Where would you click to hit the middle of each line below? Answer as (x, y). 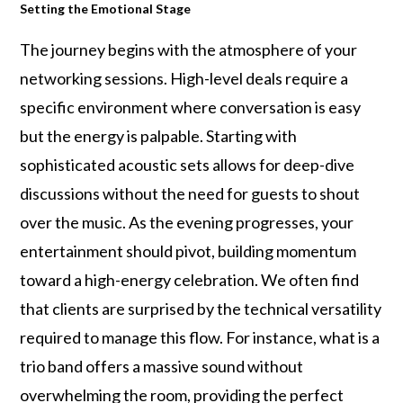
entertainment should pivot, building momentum (188, 251)
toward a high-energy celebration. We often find (190, 280)
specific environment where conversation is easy (191, 107)
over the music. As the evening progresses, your (187, 222)
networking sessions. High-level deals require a (184, 78)
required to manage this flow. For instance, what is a (200, 337)
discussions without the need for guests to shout (190, 193)
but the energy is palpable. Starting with (159, 136)
